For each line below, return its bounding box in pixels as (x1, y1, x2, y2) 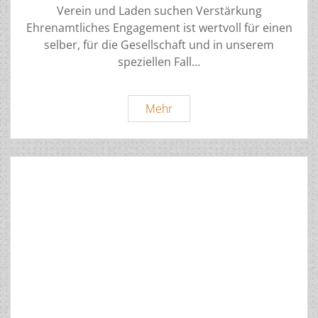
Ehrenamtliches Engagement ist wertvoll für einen (26, 20, 292, 36)
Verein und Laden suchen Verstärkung (56, 3, 262, 19)
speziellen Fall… (118, 54, 200, 70)
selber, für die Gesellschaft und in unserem (44, 37, 274, 53)
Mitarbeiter (172, 100, 229, 116)
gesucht (172, 117, 211, 133)
